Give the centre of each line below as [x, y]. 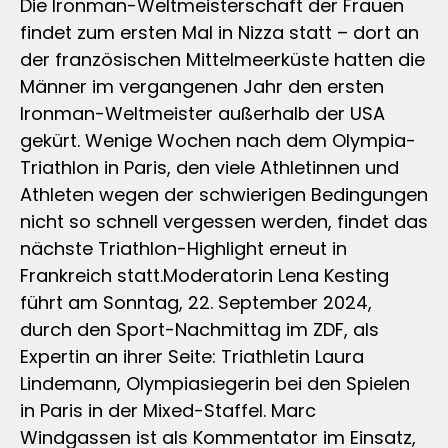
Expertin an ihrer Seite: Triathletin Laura [192, 357]
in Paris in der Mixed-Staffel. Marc [168, 411]
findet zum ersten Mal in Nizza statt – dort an [219, 33]
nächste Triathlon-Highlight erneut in [183, 249]
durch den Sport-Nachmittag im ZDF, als [199, 330]
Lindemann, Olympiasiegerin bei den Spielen [215, 384]
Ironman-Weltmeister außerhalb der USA [202, 114]
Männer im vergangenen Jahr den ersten [202, 87]
